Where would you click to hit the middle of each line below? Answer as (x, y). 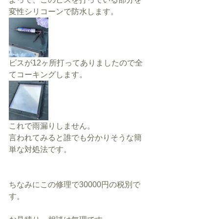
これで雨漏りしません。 (52, 126)
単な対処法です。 (40, 149)
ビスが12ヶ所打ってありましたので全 (76, 63)
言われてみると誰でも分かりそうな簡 (75, 138)
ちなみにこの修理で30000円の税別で (75, 185)
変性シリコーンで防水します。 (64, 11)
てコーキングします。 (48, 75)
